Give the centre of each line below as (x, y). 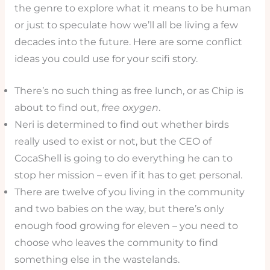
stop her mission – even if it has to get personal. (128, 175)
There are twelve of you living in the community (129, 192)
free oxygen (130, 108)
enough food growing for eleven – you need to (126, 226)
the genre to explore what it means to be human (133, 8)
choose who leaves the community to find (116, 243)
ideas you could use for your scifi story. (106, 59)
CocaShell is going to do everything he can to (123, 159)
